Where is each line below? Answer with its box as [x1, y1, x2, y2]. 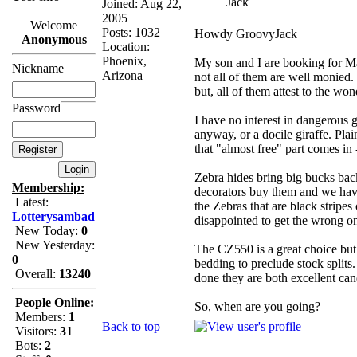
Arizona [102, 68, 143, 82]
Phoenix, [102, 53, 147, 68]
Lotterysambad [12, 210, 95, 223]
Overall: [12, 267, 59, 280]
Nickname [12, 61, 64, 75]
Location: [102, 39, 150, 53]
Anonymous [21, 33, 87, 46]
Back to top [102, 319, 160, 333]
